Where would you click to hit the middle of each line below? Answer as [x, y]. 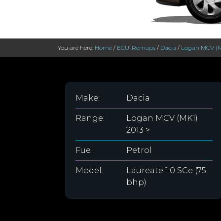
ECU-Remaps [136, 48]
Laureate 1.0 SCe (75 [166, 170]
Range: [90, 118]
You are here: [76, 48]
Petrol [139, 150]
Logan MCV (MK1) [162, 118]
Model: [89, 170]
